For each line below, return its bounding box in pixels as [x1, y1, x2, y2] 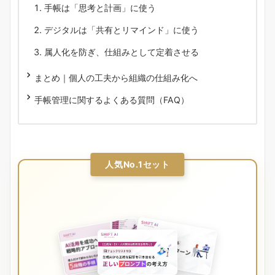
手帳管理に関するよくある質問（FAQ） [34, 94, 189, 105]
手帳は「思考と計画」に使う [44, 2, 156, 13]
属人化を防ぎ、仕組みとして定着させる [44, 46, 199, 57]
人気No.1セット [105, 158, 170, 169]
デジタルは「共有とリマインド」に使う [44, 24, 199, 35]
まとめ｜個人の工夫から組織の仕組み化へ [34, 72, 198, 83]
